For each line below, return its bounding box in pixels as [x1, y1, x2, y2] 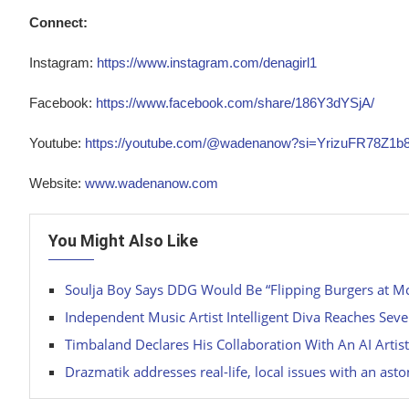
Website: [29, 175, 85, 192]
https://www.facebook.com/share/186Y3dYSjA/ [96, 95, 374, 111]
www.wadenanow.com [85, 175, 218, 192]
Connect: [29, 15, 88, 31]
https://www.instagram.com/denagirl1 [97, 55, 317, 71]
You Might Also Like [48, 231, 198, 251]
